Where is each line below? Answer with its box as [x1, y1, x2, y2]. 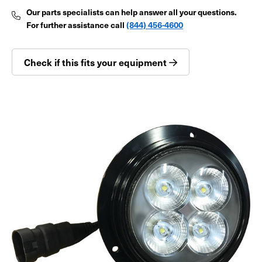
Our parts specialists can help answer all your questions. [26, 6, 237, 18]
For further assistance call [26, 19, 126, 31]
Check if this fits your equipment [24, 56, 169, 69]
